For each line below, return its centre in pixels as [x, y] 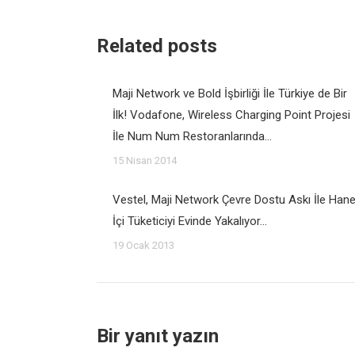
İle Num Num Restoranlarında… [192, 136]
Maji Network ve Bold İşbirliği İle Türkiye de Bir [230, 94]
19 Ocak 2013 [143, 245]
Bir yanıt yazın [158, 336]
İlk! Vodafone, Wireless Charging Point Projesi [231, 115]
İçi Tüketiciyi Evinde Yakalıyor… [190, 221]
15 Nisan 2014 [145, 160]
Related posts [157, 46]
